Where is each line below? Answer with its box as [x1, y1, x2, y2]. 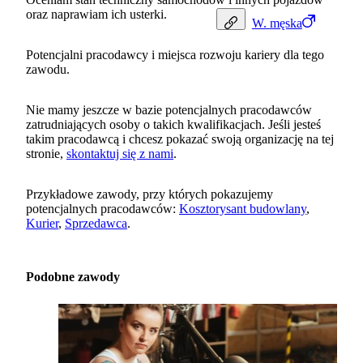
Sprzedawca [65, 216, 127, 231]
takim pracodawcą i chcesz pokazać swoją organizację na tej [26, 132, 334, 147]
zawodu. [26, 62, 70, 77]
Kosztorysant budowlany [179, 202, 306, 216]
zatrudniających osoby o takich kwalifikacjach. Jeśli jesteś [26, 117, 321, 132]
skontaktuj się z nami [66, 147, 173, 161]
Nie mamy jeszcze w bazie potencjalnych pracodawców [26, 103, 312, 117]
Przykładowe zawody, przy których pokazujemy [26, 187, 273, 202]
